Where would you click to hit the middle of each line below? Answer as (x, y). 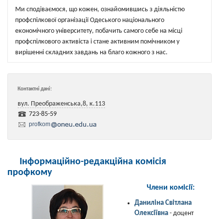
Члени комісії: (171, 188)
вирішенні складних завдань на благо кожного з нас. (91, 53)
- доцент (181, 213)
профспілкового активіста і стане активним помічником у (97, 42)
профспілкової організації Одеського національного (90, 20)
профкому (30, 173)
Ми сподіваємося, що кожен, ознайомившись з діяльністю (100, 10)
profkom (40, 124)
